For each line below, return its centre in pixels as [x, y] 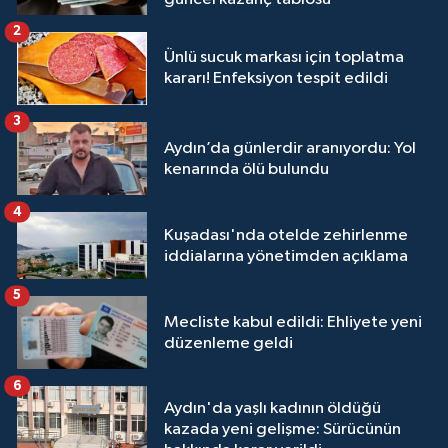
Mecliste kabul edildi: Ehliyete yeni [293, 322]
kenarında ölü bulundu [246, 169]
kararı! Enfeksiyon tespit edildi [276, 79]
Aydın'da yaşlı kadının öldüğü [272, 408]
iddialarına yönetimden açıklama [286, 256]
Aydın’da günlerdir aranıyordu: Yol [290, 148]
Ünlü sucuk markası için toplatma [284, 58]
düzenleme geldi [228, 343]
